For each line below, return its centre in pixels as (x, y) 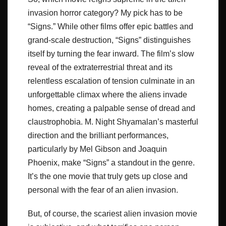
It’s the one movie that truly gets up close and (108, 177)
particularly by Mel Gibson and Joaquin (97, 149)
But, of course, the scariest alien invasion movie (112, 214)
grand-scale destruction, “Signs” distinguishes (109, 40)
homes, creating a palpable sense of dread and (111, 108)
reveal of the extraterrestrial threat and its (100, 68)
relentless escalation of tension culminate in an (111, 81)
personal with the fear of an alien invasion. (103, 190)
